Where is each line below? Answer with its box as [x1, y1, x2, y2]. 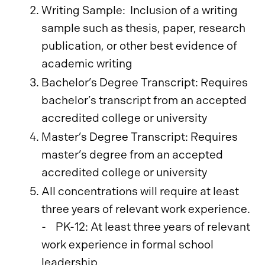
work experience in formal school [41, 238, 214, 251]
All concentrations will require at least [41, 185, 239, 198]
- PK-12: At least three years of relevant [41, 220, 250, 234]
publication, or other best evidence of [41, 39, 237, 53]
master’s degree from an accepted [41, 148, 223, 161]
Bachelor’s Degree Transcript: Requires [41, 76, 248, 89]
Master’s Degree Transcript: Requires [41, 130, 238, 144]
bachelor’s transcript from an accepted [41, 93, 247, 107]
